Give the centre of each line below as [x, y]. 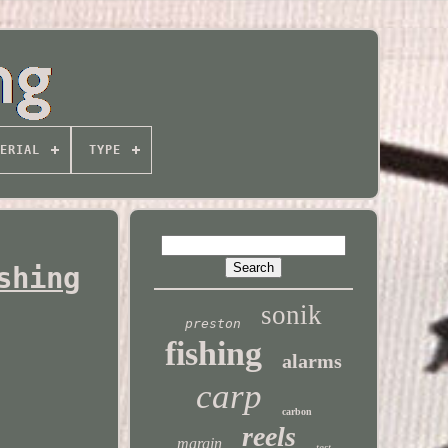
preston [213, 323]
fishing [214, 353]
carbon [296, 411]
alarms [312, 361]
